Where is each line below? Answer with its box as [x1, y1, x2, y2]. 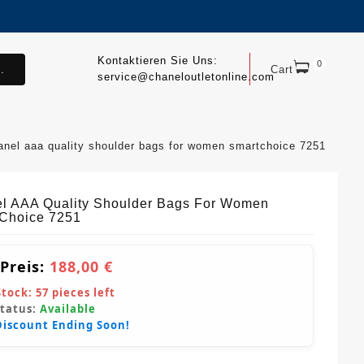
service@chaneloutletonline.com [97, 71, 275, 83]
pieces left [49, 285, 115, 301]
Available [40, 301, 96, 317]
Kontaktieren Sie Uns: [97, 54, 218, 67]
